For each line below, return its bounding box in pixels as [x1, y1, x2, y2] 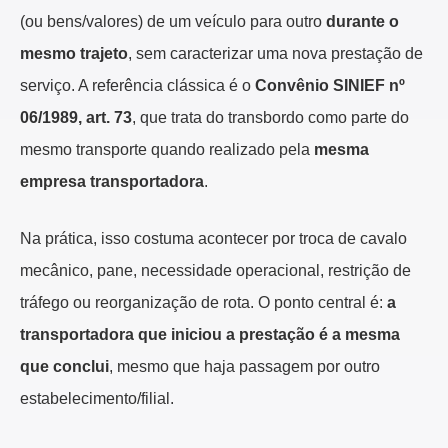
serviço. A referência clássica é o [20, 77, 255, 95]
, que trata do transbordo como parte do [132, 109, 409, 127]
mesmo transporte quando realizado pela [20, 141, 314, 159]
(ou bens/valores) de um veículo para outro [20, 13, 326, 31]
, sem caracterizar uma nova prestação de [128, 45, 423, 63]
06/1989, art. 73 [20, 109, 132, 127]
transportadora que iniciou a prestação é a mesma [20, 326, 400, 344]
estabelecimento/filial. [20, 390, 174, 408]
